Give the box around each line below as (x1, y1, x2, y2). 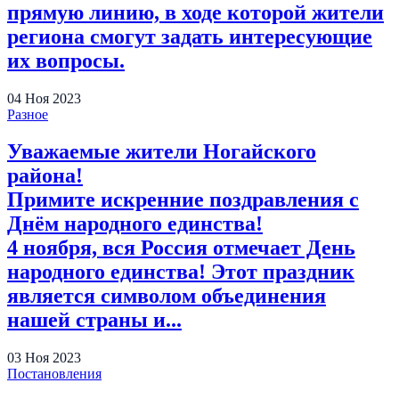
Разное (7, 106, 48, 122)
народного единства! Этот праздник (7, 260, 354, 284)
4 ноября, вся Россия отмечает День (7, 236, 355, 260)
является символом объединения (7, 284, 326, 308)
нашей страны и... (7, 308, 182, 332)
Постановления (7, 366, 102, 382)
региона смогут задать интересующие (7, 24, 372, 48)
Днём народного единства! (7, 212, 263, 236)
